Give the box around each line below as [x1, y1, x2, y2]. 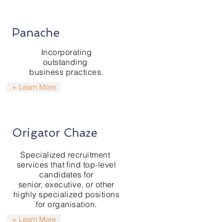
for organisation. [36, 199, 97, 209]
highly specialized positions [13, 189, 120, 199]
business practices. [29, 67, 104, 77]
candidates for [39, 169, 94, 179]
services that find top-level [16, 160, 116, 169]
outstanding [43, 57, 90, 67]
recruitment [68, 150, 112, 160]
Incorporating [41, 47, 92, 57]
